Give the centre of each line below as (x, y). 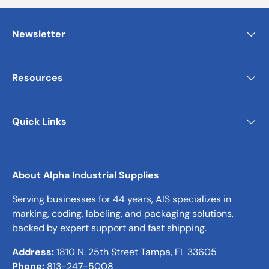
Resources (38, 77)
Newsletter (39, 34)
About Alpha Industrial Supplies (86, 175)
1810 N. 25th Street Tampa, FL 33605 (135, 252)
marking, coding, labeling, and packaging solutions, (123, 213)
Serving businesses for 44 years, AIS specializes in (122, 199)
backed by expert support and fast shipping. (109, 228)
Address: (33, 252)
